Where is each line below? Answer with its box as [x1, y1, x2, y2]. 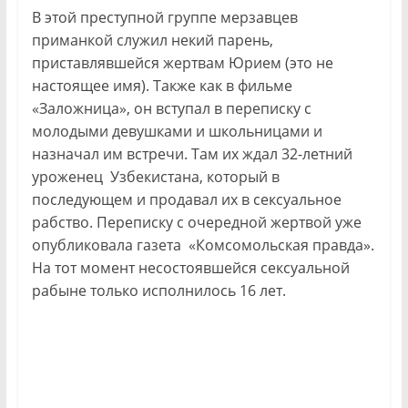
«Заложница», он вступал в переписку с [31, 97, 311, 118]
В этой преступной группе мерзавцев [31, 6, 298, 27]
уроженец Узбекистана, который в [31, 166, 280, 187]
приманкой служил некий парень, [31, 29, 273, 50]
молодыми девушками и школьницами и [31, 120, 322, 141]
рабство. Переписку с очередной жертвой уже [31, 211, 362, 232]
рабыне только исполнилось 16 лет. [31, 280, 286, 301]
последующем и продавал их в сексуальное [31, 189, 342, 209]
